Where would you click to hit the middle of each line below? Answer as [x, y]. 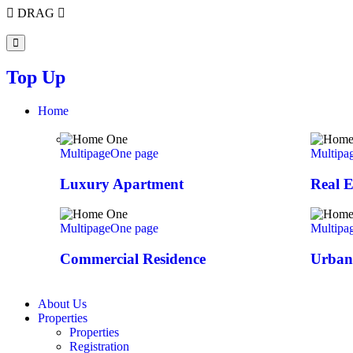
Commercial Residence [133, 258]
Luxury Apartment [122, 184]
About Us [62, 303]
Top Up [36, 77]
